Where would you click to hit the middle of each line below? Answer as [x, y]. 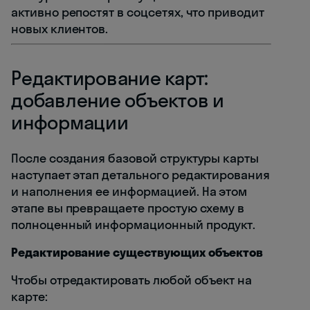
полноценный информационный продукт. [134, 225]
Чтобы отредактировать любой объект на [132, 280]
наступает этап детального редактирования [141, 175]
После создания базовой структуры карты [135, 158]
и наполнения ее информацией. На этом [129, 192]
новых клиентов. [60, 29]
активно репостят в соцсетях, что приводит [138, 12]
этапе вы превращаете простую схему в [128, 208]
